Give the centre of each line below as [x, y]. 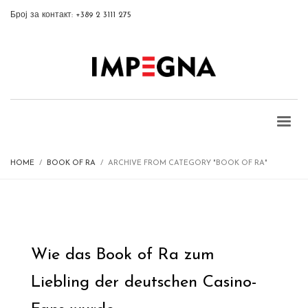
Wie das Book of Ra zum [123, 255]
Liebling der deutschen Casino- [144, 282]
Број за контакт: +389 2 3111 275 [71, 15]
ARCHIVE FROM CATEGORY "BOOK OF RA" [188, 163]
